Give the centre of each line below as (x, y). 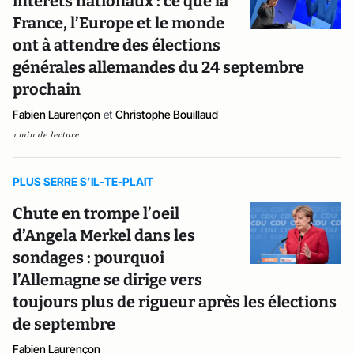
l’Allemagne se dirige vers (107, 280)
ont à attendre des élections (117, 45)
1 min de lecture (46, 135)
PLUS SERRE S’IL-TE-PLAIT (83, 181)
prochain (47, 89)
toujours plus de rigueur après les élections (175, 302)
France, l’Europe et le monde (119, 23)
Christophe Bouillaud (167, 114)
